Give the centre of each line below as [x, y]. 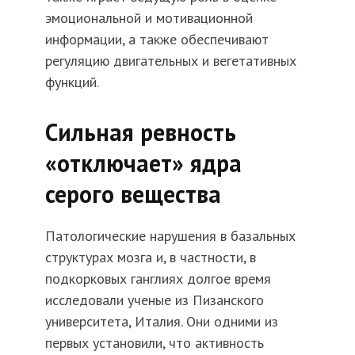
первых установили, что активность [154, 343]
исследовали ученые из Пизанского [154, 300]
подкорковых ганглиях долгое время [158, 279]
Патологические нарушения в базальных [170, 236]
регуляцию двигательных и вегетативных [170, 61]
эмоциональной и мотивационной [149, 18]
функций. [72, 82]
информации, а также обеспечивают [157, 40]
